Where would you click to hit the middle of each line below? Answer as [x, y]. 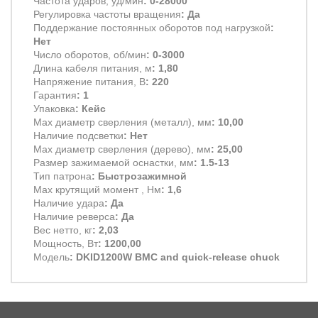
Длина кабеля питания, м [93, 68]
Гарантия [55, 95]
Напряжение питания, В [89, 81]
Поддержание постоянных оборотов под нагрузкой [152, 27]
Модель [51, 257]
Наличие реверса [74, 216]
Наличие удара [69, 203]
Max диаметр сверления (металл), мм [122, 122]
